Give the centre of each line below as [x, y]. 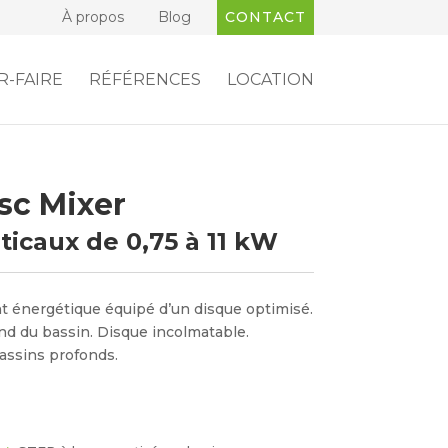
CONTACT [265, 17]
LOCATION [270, 79]
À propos [92, 17]
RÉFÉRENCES [144, 79]
